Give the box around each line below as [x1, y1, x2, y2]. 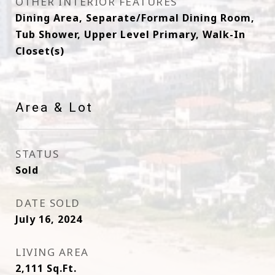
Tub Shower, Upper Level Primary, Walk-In [15, 28, 246, 41]
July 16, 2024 [15, 212, 82, 226]
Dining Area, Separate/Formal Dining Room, [15, 11, 255, 25]
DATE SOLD [15, 196, 80, 210]
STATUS [15, 147, 59, 161]
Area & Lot [15, 100, 93, 115]
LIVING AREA [15, 245, 89, 259]
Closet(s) [15, 44, 64, 58]
